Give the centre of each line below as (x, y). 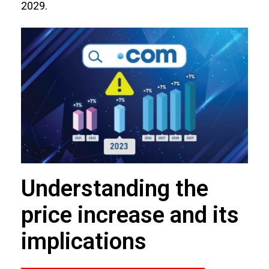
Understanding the (114, 189)
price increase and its (130, 215)
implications (83, 242)
